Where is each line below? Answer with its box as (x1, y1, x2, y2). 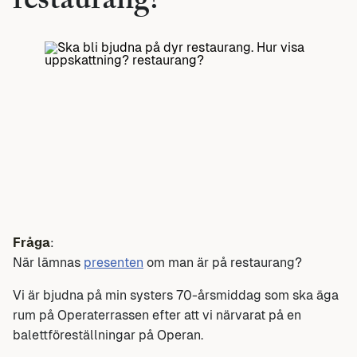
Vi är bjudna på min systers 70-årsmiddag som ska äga (13, 287, 339, 303)
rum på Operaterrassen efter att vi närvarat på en (13, 307, 301, 323)
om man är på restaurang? (143, 254, 302, 270)
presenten (84, 254, 143, 270)
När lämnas (13, 254, 84, 270)
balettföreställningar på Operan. (13, 327, 203, 343)
